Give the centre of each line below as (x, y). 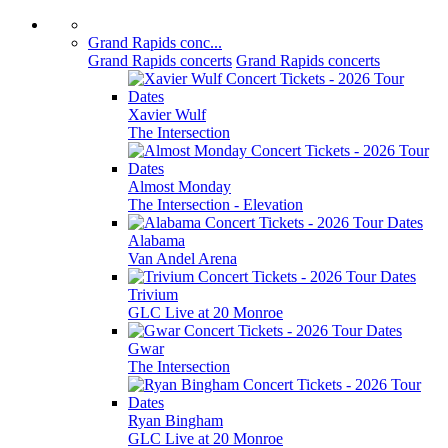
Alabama (156, 240)
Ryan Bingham (175, 420)
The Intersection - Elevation (215, 204)
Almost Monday (179, 186)
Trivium (153, 294)
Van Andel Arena (182, 258)
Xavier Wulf (167, 114)
